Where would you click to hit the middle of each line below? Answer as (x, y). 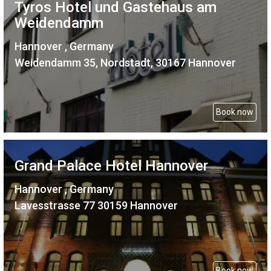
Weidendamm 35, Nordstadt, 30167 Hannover (125, 62)
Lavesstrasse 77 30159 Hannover (96, 205)
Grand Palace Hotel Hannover (111, 165)
